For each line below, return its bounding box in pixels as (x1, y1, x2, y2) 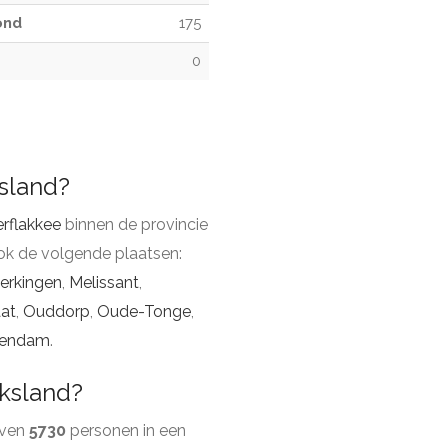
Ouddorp (23, 302, 90, 321)
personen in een (66, 421, 186, 440)
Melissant (69, 273, 139, 292)
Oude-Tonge (97, 302, 191, 321)
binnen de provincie (61, 215, 208, 234)
